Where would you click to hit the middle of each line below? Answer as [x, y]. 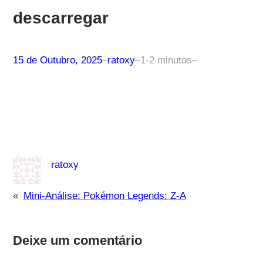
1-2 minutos [166, 60]
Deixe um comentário [77, 240]
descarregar [60, 18]
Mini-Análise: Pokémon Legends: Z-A [104, 195]
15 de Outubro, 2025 [57, 60]
